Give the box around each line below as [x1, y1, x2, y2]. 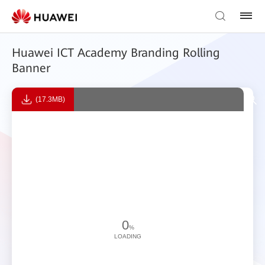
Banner [12, 61, 50, 75]
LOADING [114, 232, 141, 240]
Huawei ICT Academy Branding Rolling [12, 46, 220, 60]
